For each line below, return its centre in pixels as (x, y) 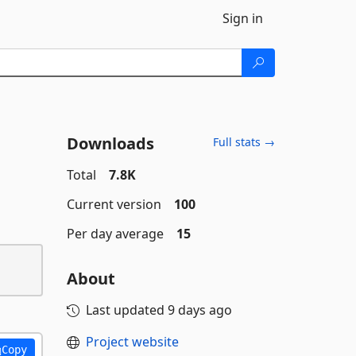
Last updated (126, 310)
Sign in (243, 18)
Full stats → (244, 142)
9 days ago (199, 310)
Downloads (110, 143)
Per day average (115, 234)
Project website (132, 342)
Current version (114, 204)
